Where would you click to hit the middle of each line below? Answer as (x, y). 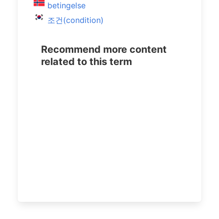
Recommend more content (104, 49)
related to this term (87, 62)
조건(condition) (76, 20)
